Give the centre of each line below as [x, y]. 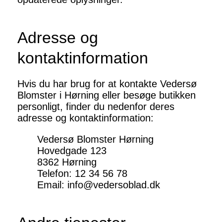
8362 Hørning [67, 162]
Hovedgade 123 [72, 151]
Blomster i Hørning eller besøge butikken [107, 95]
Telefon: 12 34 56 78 [82, 174]
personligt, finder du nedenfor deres [96, 107]
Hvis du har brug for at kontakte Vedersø [107, 84]
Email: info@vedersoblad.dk [99, 185]
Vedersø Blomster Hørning [95, 139]
